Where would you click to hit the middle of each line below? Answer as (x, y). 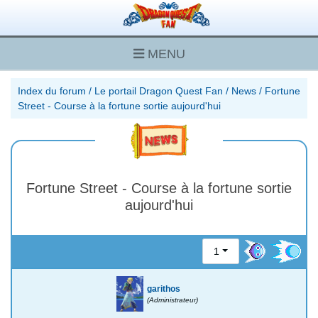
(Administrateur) (173, 300)
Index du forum (52, 91)
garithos (164, 289)
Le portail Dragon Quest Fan (159, 91)
